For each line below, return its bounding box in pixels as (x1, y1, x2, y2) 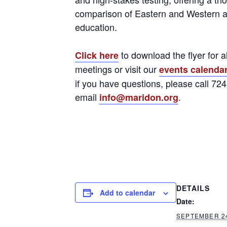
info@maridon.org (99, 91, 178, 104)
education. (75, 20, 117, 33)
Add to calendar (100, 187, 155, 198)
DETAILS (176, 182, 210, 193)
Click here (75, 49, 119, 62)
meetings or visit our (75, 62, 159, 75)
